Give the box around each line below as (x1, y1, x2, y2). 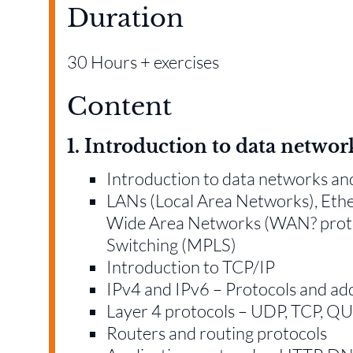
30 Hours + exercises (67, 50, 219, 72)
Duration (67, 2, 184, 34)
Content (67, 90, 172, 122)
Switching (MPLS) (106, 233, 236, 255)
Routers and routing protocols (106, 321, 327, 344)
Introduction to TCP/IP (106, 255, 275, 277)
